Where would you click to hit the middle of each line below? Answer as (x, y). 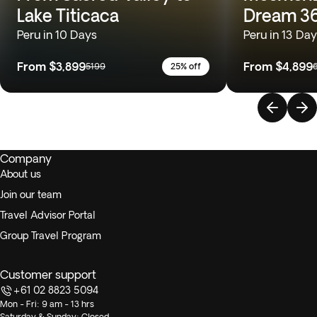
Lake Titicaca (68, 15)
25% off (186, 66)
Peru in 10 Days (57, 35)
